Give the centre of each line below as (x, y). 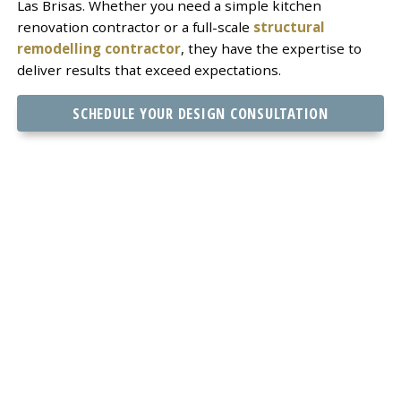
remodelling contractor (98, 48)
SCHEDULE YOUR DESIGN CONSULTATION (200, 113)
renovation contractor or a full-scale (135, 26)
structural (289, 26)
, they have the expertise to (271, 48)
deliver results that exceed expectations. (149, 69)
